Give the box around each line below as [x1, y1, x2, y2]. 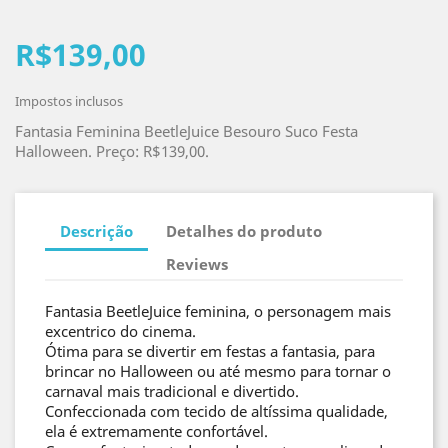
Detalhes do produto [166, 220, 323, 241]
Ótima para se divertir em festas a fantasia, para [45, 341, 375, 361]
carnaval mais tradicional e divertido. [45, 381, 299, 401]
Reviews [166, 253, 229, 274]
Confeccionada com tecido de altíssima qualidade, [45, 401, 388, 421]
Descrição [60, 220, 133, 241]
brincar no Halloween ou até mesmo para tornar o [45, 361, 391, 381]
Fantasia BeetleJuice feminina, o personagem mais [45, 301, 391, 321]
